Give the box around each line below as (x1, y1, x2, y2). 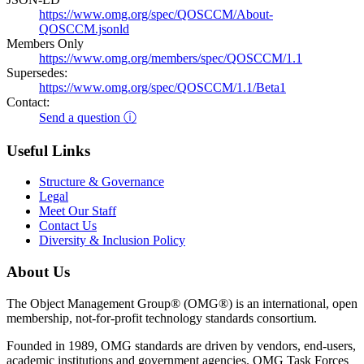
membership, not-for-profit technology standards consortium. (6, 310, 317, 325)
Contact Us (39, 219, 97, 233)
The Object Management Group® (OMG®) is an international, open (6, 296, 357, 310)
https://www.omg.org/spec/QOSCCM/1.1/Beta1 (39, 80, 286, 94)
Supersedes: (6, 65, 67, 80)
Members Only (6, 36, 84, 50)
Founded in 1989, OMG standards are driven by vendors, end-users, (6, 338, 356, 353)
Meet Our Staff (39, 204, 116, 219)
